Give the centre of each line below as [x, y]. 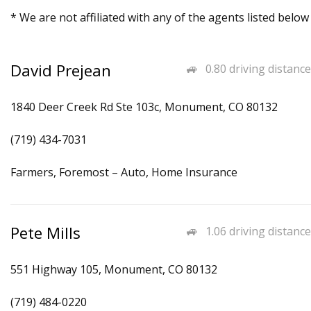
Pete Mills [45, 233]
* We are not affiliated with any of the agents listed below [160, 17]
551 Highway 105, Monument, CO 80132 [114, 269]
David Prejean [61, 70]
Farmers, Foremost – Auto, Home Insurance [124, 172]
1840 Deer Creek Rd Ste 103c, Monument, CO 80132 [144, 107]
